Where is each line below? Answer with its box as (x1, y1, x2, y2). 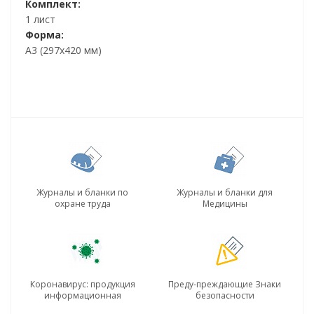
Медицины (202, 198, 247, 210)
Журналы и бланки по (36, 186, 128, 198)
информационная (43, 289, 121, 301)
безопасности (195, 289, 254, 301)
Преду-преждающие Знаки (168, 278, 281, 290)
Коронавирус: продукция (29, 278, 135, 290)
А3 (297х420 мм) (25, 43, 102, 57)
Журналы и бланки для (177, 186, 273, 198)
